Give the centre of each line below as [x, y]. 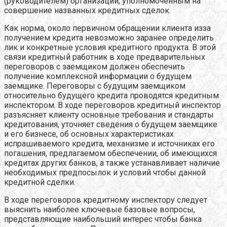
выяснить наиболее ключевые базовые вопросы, [100, 209]
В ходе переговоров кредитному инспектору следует [106, 200]
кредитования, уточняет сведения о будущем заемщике [111, 124]
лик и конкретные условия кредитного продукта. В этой [110, 47]
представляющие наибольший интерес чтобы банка [103, 219]
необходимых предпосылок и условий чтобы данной [105, 172]
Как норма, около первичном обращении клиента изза [107, 28]
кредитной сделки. [40, 182]
